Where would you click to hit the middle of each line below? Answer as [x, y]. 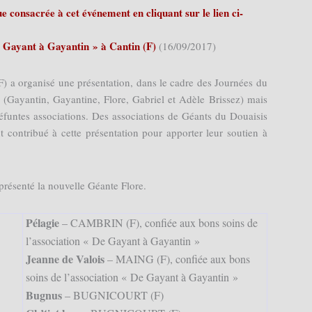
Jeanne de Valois [65, 259]
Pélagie [42, 223]
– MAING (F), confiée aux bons [177, 259]
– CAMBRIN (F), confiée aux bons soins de [158, 223]
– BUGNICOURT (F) [114, 295]
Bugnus [45, 295]
